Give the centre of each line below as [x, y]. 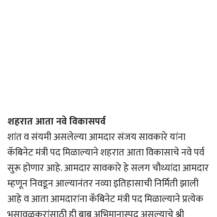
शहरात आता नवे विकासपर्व [56, 122]
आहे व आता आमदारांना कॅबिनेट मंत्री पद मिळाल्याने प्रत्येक [105, 199]
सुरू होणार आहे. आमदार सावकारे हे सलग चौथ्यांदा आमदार [108, 168]
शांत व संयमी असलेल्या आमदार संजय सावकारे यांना [96, 137]
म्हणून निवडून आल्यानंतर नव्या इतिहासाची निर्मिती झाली [103, 184]
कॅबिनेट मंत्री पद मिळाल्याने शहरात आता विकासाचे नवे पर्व [106, 153]
